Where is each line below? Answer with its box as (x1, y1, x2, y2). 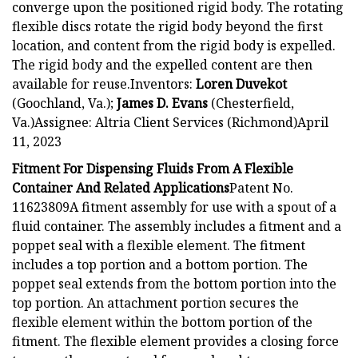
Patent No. (229, 178, 293, 197)
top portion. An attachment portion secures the (12, 293, 299, 312)
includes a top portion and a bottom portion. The (12, 255, 308, 273)
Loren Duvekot (196, 74, 287, 93)
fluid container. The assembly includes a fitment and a (12, 217, 341, 235)
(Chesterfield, (208, 93, 294, 112)
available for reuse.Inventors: (12, 74, 196, 93)
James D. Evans (117, 93, 208, 112)
